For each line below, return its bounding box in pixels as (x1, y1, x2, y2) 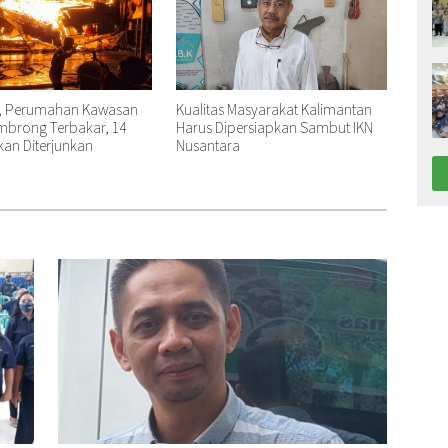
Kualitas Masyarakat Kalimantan (175, 98, 372, 119)
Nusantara (175, 134, 240, 155)
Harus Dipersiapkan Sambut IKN (175, 116, 373, 137)
